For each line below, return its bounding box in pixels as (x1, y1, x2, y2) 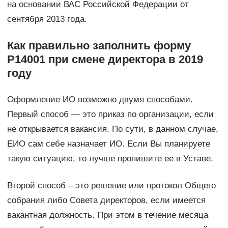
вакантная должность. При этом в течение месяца (7, 210, 208, 220)
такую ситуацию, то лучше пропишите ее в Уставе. (7, 154, 213, 164)
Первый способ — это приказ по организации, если (7, 109, 214, 120)
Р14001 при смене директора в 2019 (7, 53, 203, 66)
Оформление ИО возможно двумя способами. (7, 95, 193, 105)
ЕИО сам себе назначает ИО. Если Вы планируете (7, 139, 210, 149)
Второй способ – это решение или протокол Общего (7, 181, 216, 191)
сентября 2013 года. (7, 14, 87, 24)
